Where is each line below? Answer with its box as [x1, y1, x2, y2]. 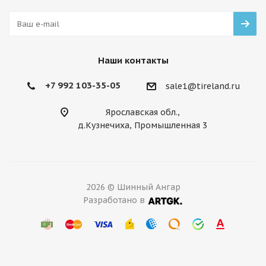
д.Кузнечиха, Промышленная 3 [78, 120, 207, 131]
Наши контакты [97, 55, 169, 66]
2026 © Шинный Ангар [85, 182, 180, 193]
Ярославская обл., [105, 107, 180, 118]
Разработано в [83, 195, 147, 206]
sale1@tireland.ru [165, 81, 240, 92]
